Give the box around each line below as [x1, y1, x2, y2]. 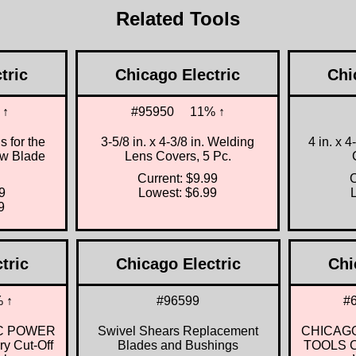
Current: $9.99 [137, 171, 218, 185]
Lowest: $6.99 [138, 185, 217, 199]
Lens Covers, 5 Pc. [124, 149, 231, 163]
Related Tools [116, 7, 240, 29]
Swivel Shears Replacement [98, 323, 258, 338]
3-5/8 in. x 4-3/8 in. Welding [101, 134, 254, 149]
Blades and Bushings [118, 338, 238, 352]
